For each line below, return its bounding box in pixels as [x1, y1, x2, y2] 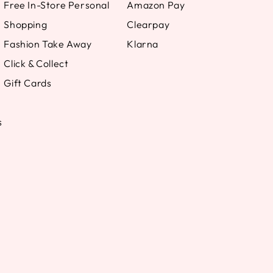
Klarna [127, 38, 159, 50]
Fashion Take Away [4, 38, 92, 50]
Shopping [4, 18, 48, 30]
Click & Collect [4, 57, 69, 69]
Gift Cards [4, 77, 52, 89]
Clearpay [127, 18, 170, 30]
